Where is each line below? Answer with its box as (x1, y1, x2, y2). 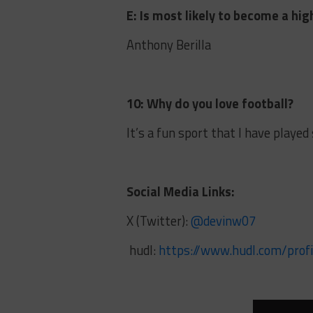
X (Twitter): (126, 211, 191, 231)
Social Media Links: (126, 182, 235, 202)
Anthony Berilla (126, 35, 214, 55)
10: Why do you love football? (126, 94, 294, 114)
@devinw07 (191, 211, 256, 231)
